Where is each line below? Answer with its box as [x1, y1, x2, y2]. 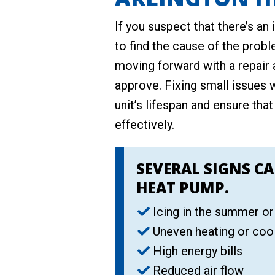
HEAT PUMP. [136, 177, 229, 198]
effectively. [115, 117, 174, 132]
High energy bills [153, 244, 242, 258]
